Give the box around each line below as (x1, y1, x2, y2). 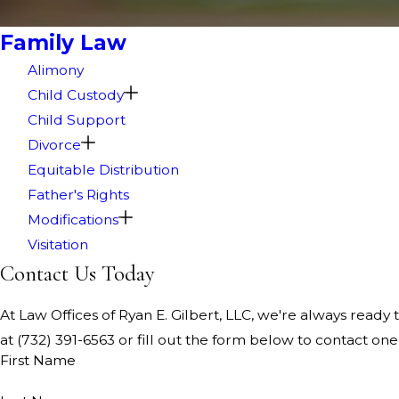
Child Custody (28, 85, 125, 103)
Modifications (28, 210, 119, 228)
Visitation (28, 235, 89, 253)
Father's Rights (28, 185, 130, 203)
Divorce (28, 135, 82, 153)
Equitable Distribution (28, 160, 180, 178)
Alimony (28, 61, 85, 78)
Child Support (28, 110, 126, 128)
